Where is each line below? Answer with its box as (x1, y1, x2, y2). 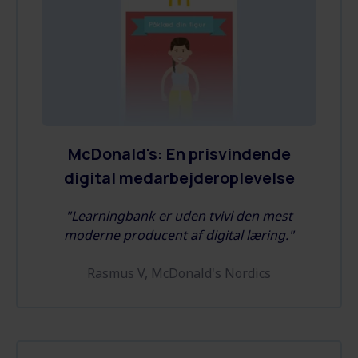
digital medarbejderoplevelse (63, 167, 295, 189)
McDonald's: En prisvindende (67, 143, 291, 165)
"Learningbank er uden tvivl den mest (66, 207, 292, 225)
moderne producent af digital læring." (64, 226, 294, 245)
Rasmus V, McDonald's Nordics (87, 265, 271, 283)
